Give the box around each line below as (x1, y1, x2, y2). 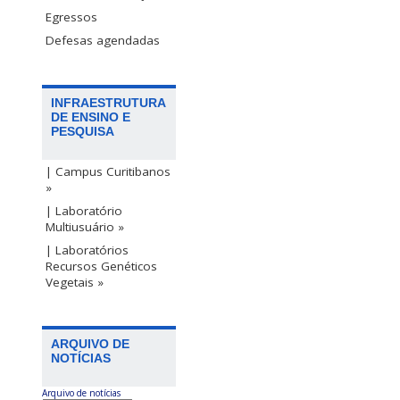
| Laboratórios (46, 241, 129, 258)
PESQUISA (51, 123, 114, 138)
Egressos (46, 9, 97, 26)
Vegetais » (46, 273, 104, 290)
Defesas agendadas (46, 32, 160, 49)
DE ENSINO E (51, 109, 130, 124)
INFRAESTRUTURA (51, 95, 166, 110)
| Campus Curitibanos (46, 162, 171, 179)
